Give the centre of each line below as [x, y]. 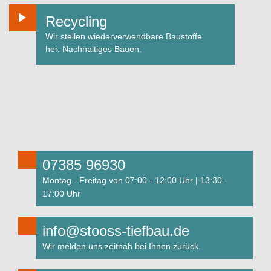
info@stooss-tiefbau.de [116, 231]
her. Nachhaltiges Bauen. [93, 49]
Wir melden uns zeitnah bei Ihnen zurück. [122, 246]
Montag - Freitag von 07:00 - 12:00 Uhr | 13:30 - [135, 180]
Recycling [76, 21]
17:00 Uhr [61, 194]
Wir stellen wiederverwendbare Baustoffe [124, 36]
